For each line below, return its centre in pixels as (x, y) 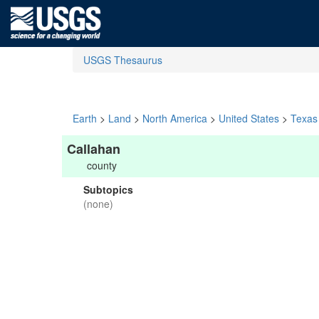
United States (249, 118)
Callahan (94, 149)
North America (175, 118)
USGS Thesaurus (123, 60)
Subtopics (108, 189)
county (102, 165)
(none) (98, 204)
